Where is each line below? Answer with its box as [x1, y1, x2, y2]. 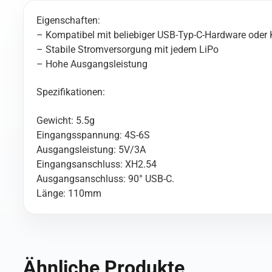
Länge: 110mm [36, 187, 101, 199]
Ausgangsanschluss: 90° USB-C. [36, 172, 174, 185]
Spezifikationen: [36, 86, 105, 98]
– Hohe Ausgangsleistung [36, 58, 148, 70]
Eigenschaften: [36, 14, 100, 26]
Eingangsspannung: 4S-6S [36, 129, 150, 141]
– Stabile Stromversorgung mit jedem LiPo [36, 43, 219, 55]
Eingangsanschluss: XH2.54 [36, 158, 157, 170]
